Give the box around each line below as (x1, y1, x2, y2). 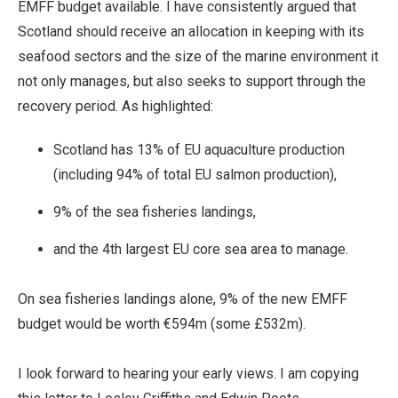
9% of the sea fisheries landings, (53, 203, 256, 221)
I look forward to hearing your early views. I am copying (18, 365, 359, 383)
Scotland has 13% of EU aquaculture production (53, 141, 345, 159)
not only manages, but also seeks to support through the (18, 73, 366, 91)
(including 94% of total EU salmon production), (53, 166, 337, 184)
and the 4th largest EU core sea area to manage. (53, 241, 348, 259)
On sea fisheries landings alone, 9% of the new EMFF (18, 291, 347, 308)
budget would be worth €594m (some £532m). (18, 315, 306, 333)
